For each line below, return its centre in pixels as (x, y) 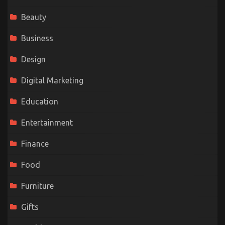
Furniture (37, 186)
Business (37, 38)
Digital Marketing (52, 80)
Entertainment (47, 122)
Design (33, 59)
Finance (35, 143)
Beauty (34, 17)
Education (40, 101)
